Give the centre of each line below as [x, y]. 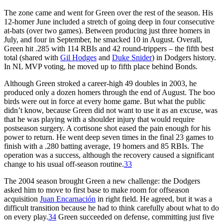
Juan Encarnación [68, 199]
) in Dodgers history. [184, 57]
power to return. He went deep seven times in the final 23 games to [109, 137]
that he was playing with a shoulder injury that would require [99, 119]
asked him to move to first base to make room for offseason [97, 190]
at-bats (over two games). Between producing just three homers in [107, 30]
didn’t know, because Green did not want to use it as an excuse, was [111, 110]
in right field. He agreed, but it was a [154, 199]
